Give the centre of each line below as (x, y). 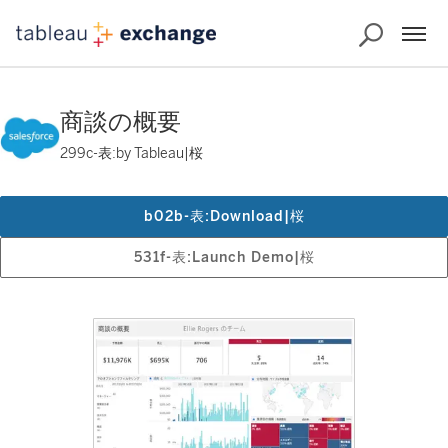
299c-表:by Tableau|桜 (131, 153)
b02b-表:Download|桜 (224, 216)
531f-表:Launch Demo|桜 (224, 257)
